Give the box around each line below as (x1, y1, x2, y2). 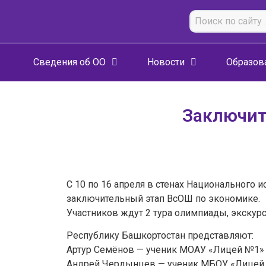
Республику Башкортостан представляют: (66, 230, 254, 242)
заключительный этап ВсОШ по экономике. (66, 193, 260, 204)
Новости (147, 56, 185, 68)
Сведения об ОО (33, 56, 106, 68)
